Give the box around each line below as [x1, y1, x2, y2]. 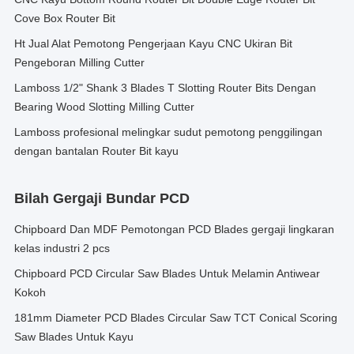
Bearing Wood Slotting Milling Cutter [14, 100, 194, 113]
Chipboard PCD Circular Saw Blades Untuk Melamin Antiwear [14, 267, 320, 280]
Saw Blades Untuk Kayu [14, 330, 134, 343]
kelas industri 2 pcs [14, 242, 110, 254]
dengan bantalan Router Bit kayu [14, 145, 179, 157]
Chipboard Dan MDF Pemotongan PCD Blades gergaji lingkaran [14, 223, 334, 235]
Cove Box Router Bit [14, 12, 115, 24]
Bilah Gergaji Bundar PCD [14, 190, 190, 206]
